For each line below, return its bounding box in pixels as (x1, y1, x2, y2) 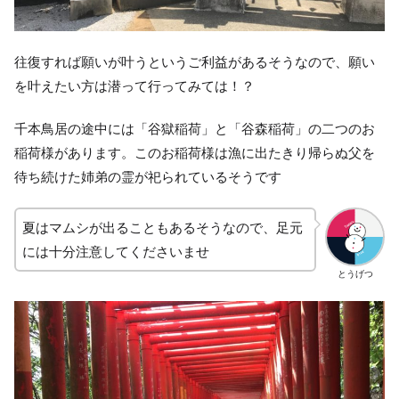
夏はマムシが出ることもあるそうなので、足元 (22, 219, 303, 235)
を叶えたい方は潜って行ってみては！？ (14, 77, 255, 94)
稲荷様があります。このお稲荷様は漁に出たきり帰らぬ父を (14, 144, 375, 160)
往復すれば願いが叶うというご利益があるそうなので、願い (14, 53, 375, 69)
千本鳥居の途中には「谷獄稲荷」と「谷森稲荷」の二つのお (14, 120, 375, 136)
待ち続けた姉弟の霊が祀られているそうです (14, 168, 281, 184)
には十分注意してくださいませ (22, 243, 209, 259)
